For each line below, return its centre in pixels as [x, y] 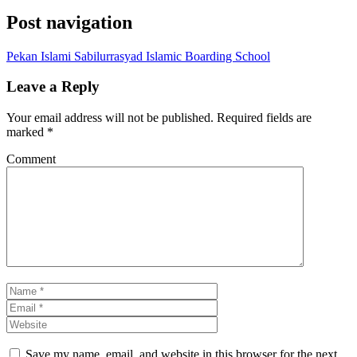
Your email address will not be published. [110, 117]
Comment [31, 159]
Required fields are [263, 117]
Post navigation [69, 22]
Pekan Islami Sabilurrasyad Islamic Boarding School [138, 56]
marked [27, 131]
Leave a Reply [53, 87]
